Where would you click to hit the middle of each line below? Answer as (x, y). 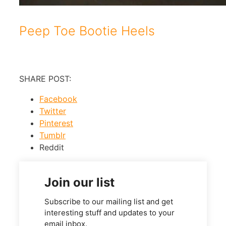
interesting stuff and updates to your (109, 213)
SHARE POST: (45, 79)
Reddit (52, 148)
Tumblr (52, 135)
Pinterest (56, 123)
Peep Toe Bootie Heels (87, 31)
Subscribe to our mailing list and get (109, 202)
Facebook (58, 99)
